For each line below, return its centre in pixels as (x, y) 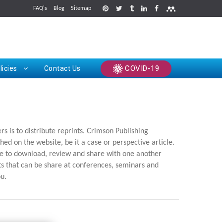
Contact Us (62, 69)
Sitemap (81, 8)
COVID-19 (141, 69)
